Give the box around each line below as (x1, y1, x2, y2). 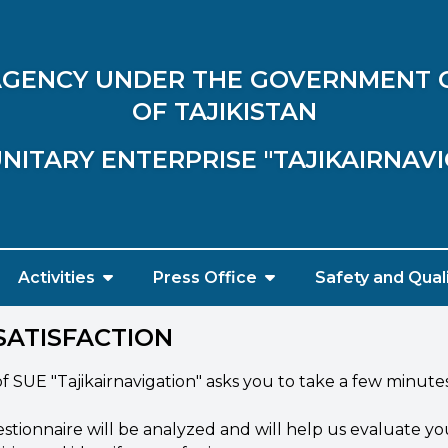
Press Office (153, 268, 257, 287)
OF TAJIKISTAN (131, 97, 317, 126)
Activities (18, 268, 95, 287)
